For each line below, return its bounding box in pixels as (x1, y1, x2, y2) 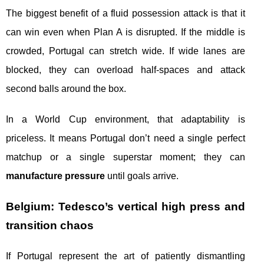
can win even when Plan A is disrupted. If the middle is (6, 27, 245, 38)
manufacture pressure (6, 171, 105, 181)
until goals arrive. (105, 171, 179, 181)
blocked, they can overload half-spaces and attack (6, 65, 245, 75)
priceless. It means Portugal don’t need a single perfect (6, 133, 245, 144)
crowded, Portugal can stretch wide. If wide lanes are (6, 46, 245, 57)
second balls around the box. (6, 84, 126, 94)
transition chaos (6, 219, 94, 232)
